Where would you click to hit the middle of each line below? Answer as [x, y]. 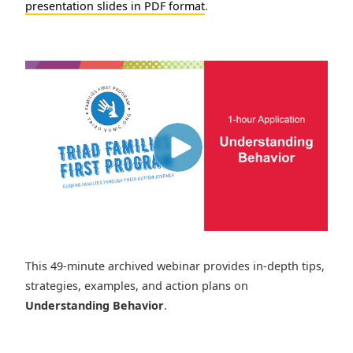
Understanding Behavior [95, 306]
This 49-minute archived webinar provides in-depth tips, [175, 266]
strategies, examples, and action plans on [137, 286]
